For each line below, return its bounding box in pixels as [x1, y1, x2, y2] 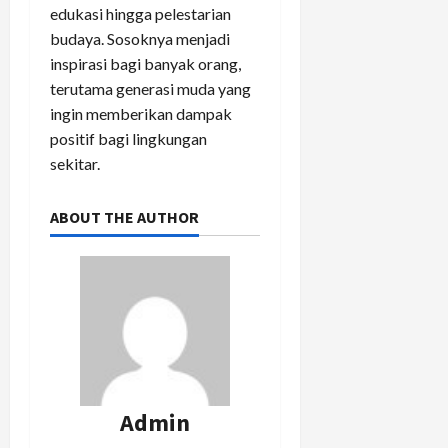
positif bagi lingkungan [50, 129, 207, 149]
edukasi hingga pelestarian [50, 4, 231, 24]
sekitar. [50, 154, 100, 174]
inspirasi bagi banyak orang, [50, 54, 241, 74]
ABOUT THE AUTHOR [50, 207, 199, 228]
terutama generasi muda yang [50, 79, 251, 99]
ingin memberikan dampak [50, 104, 232, 124]
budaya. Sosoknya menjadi [50, 29, 230, 49]
